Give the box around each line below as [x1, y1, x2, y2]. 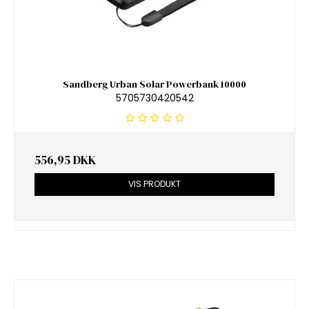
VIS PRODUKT [128, 178, 181, 190]
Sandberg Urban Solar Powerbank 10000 [63, 77, 246, 91]
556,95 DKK [34, 152, 96, 169]
